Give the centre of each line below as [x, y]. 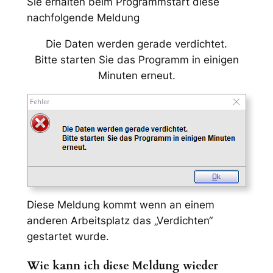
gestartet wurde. [68, 237]
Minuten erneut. [136, 75]
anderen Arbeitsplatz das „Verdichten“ [119, 221]
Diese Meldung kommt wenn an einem [120, 205]
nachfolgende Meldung [83, 18]
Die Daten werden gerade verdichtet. [136, 44]
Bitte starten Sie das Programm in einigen [136, 59]
